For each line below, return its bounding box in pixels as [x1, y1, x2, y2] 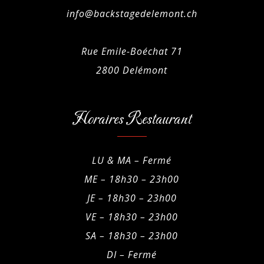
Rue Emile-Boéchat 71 [81, 45, 183, 58]
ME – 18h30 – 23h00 [84, 173, 180, 186]
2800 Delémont [96, 64, 168, 77]
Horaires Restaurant [72, 110, 192, 131]
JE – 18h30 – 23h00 [87, 192, 177, 205]
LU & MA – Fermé [92, 154, 172, 167]
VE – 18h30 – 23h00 [85, 210, 179, 224]
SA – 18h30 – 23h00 [85, 229, 179, 243]
